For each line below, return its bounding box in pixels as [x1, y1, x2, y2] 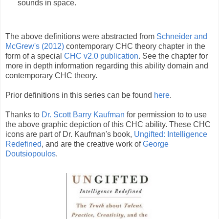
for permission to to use [125, 110, 207, 119]
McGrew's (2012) [5, 42, 64, 51]
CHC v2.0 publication [64, 52, 138, 61]
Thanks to [5, 110, 42, 119]
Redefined [5, 140, 42, 149]
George [143, 140, 169, 149]
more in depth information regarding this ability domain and [5, 62, 208, 70]
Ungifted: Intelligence [134, 130, 207, 139]
